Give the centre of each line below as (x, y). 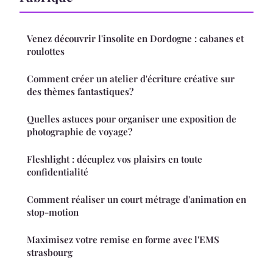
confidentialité (58, 172)
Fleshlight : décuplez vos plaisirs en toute (115, 159)
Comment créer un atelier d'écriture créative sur (131, 78)
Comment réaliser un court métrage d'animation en (136, 199)
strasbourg (50, 252)
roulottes (46, 51)
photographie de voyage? (80, 131)
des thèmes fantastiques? (80, 91)
